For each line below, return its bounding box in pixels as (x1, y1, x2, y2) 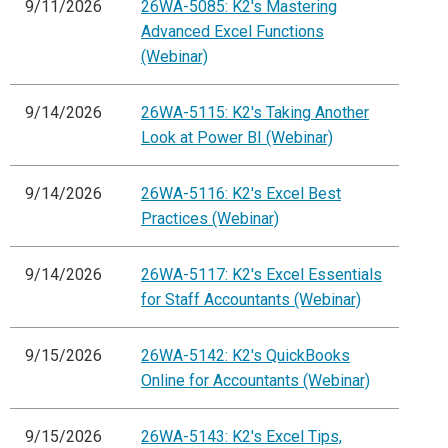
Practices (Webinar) (141, 209, 279, 229)
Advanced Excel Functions (141, 22, 324, 42)
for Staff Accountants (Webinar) (141, 290, 361, 310)
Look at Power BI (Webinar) (141, 128, 333, 148)
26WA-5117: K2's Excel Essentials (141, 265, 382, 285)
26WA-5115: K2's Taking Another (141, 103, 369, 123)
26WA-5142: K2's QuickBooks (141, 346, 350, 366)
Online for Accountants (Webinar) (141, 371, 370, 391)
